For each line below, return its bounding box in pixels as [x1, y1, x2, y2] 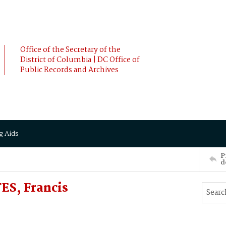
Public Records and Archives [20, 64, 119, 76]
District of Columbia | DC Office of [20, 54, 140, 66]
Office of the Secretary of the [20, 44, 121, 56]
